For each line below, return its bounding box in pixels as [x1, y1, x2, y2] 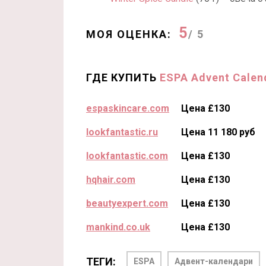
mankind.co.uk [86, 221, 150, 233]
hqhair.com [86, 173, 135, 185]
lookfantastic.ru [86, 126, 158, 138]
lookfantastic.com [86, 150, 168, 161]
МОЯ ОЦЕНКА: [86, 27, 172, 40]
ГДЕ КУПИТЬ [86, 71, 160, 84]
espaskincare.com [86, 102, 169, 114]
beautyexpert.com [86, 197, 168, 209]
